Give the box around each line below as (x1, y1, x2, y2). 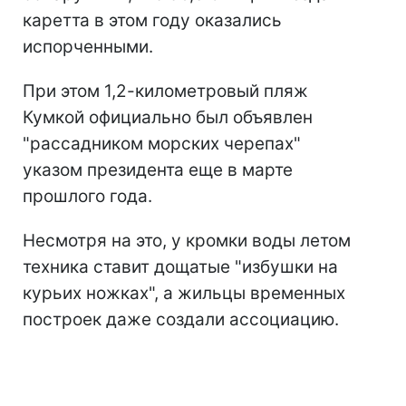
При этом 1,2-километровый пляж (23, 81, 308, 102)
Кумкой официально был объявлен (23, 107, 313, 129)
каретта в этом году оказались (23, 10, 282, 32)
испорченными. (23, 36, 153, 58)
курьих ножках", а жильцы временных (23, 283, 345, 304)
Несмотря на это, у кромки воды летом (23, 230, 351, 252)
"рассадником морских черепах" (23, 133, 301, 155)
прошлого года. (23, 186, 152, 208)
